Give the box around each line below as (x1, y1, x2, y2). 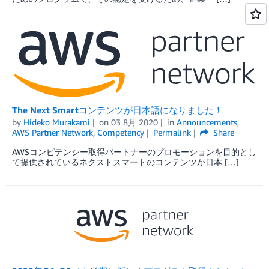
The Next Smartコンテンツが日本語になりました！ (12, 104, 223, 116)
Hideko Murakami (23, 117, 90, 128)
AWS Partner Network (12, 127, 93, 138)
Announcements (176, 117, 237, 128)
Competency (97, 127, 144, 138)
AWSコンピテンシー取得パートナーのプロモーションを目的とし (12, 147, 256, 157)
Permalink (153, 127, 191, 138)
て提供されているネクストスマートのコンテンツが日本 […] (12, 157, 239, 168)
